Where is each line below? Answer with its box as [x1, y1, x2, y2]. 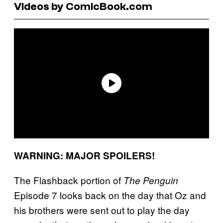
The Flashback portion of [14, 173, 123, 187]
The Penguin [123, 173, 178, 187]
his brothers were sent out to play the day [14, 203, 190, 217]
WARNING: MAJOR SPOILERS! [14, 148, 155, 162]
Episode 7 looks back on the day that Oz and [14, 188, 206, 202]
